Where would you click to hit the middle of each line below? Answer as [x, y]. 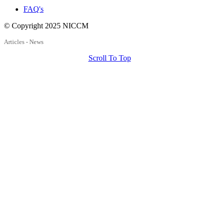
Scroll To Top [109, 58]
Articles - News [24, 42]
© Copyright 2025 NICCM [46, 26]
